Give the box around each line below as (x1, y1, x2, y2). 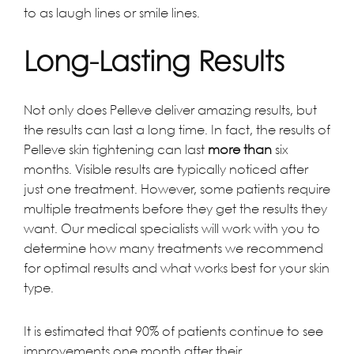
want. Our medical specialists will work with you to (24, 219, 320, 238)
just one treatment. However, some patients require (24, 179, 330, 198)
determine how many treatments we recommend (24, 239, 323, 258)
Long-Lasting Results (24, 41, 284, 81)
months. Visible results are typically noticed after (24, 160, 308, 179)
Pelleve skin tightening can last (24, 140, 208, 159)
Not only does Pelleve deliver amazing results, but (24, 100, 317, 119)
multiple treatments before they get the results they (24, 199, 327, 218)
